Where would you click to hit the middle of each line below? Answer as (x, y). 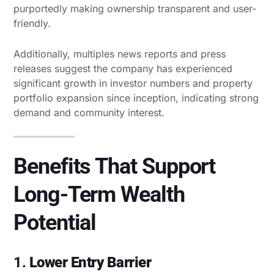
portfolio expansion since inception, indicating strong (136, 98)
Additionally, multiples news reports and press (120, 54)
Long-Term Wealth (99, 194)
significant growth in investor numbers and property (133, 83)
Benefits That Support (115, 166)
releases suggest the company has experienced (123, 68)
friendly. (32, 23)
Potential (55, 222)
